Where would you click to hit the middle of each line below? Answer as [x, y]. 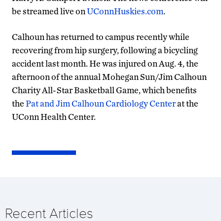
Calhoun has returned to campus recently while [101, 37]
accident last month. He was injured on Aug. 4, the [105, 63]
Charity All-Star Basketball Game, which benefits [104, 90]
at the [187, 103]
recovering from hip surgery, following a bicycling [105, 50]
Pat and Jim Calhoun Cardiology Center [101, 103]
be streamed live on [49, 11]
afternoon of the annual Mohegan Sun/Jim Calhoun [109, 76]
